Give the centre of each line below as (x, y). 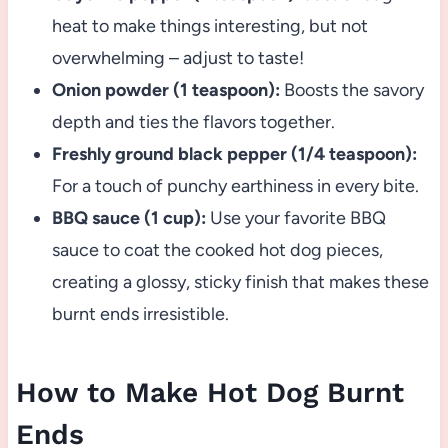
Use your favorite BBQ (295, 217)
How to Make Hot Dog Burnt (209, 392)
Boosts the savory (351, 89)
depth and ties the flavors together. (193, 121)
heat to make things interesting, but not (209, 25)
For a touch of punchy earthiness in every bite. (235, 185)
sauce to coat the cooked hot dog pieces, (217, 249)
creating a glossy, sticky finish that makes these (240, 281)
